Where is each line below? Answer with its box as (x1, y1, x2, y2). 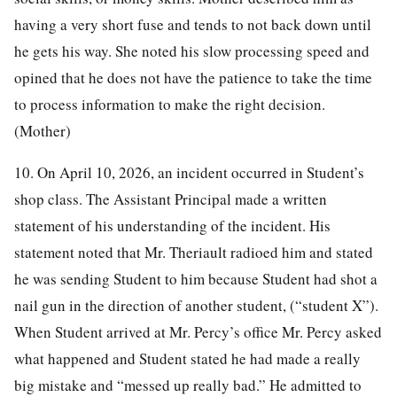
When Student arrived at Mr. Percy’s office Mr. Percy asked (14, 321, 382, 342)
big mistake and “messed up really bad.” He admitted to (14, 374, 362, 395)
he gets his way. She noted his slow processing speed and (14, 40, 370, 61)
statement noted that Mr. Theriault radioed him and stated (14, 241, 373, 262)
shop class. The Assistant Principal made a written (14, 188, 327, 209)
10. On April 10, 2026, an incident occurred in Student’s (14, 161, 364, 183)
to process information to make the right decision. (14, 93, 325, 114)
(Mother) (14, 120, 71, 141)
